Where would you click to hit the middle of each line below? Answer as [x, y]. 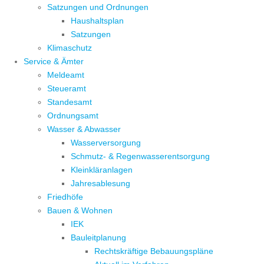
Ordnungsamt [73, 116]
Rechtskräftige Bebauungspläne [154, 251]
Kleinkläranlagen [102, 170]
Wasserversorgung [106, 143]
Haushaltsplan [97, 21]
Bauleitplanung [98, 238]
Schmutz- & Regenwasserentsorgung [140, 156]
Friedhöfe [65, 197]
